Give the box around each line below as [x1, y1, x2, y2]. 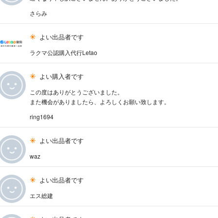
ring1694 [30, 112, 54, 121]
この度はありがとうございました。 [30, 88, 124, 96]
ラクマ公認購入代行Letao [30, 48, 98, 57]
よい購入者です [39, 72, 84, 81]
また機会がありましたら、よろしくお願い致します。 [30, 97, 170, 106]
